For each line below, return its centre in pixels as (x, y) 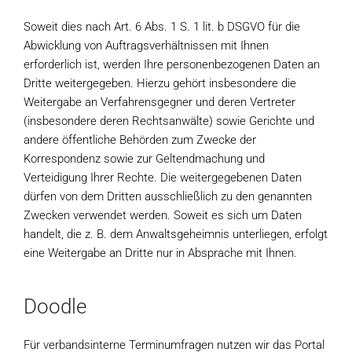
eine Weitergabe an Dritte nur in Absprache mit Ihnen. (160, 253)
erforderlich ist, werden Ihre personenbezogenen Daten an (172, 64)
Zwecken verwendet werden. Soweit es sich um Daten (163, 215)
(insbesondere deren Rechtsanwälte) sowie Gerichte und (169, 121)
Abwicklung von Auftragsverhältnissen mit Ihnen (146, 46)
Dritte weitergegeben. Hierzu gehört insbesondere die (160, 83)
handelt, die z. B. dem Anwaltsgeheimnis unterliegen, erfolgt (176, 234)
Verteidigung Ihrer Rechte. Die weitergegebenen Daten (163, 178)
